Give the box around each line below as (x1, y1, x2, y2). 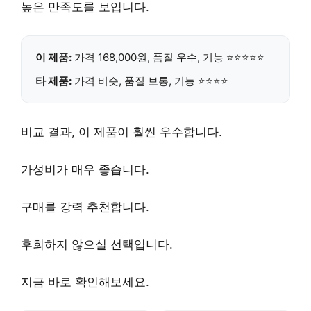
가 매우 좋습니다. (56, 162, 149, 176)
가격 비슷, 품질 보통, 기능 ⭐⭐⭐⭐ (72, 74, 228, 87)
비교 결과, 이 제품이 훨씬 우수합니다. (21, 124, 222, 139)
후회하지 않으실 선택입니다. (21, 237, 173, 251)
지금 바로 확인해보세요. (21, 274, 149, 289)
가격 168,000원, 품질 (72, 50, 176, 64)
